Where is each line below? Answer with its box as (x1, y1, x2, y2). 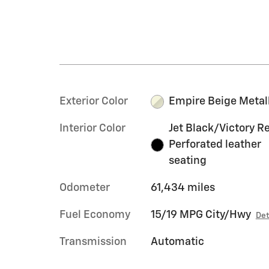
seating (169, 156, 207, 167)
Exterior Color (59, 96, 128, 107)
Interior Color (59, 123, 125, 134)
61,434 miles (150, 183, 215, 194)
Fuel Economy (59, 210, 130, 221)
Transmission (59, 237, 127, 248)
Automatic (150, 237, 204, 248)
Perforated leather (169, 139, 262, 151)
